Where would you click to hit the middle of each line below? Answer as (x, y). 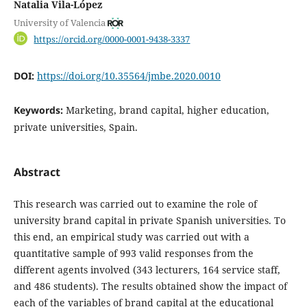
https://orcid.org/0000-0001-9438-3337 (112, 39)
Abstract (37, 172)
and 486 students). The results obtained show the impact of (150, 286)
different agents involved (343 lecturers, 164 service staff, (147, 270)
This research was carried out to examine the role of (135, 204)
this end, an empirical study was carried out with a (131, 237)
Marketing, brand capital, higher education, (167, 110)
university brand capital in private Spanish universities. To (149, 221)
